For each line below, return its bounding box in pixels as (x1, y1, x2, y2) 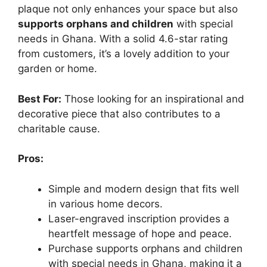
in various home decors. (48, 197, 163, 210)
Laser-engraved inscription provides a (48, 212, 229, 225)
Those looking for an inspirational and (61, 92, 244, 105)
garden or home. (18, 63, 97, 74)
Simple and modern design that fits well (48, 182, 239, 195)
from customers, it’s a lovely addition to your (18, 48, 229, 60)
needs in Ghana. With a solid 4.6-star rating (18, 33, 228, 45)
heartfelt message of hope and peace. (48, 227, 232, 240)
